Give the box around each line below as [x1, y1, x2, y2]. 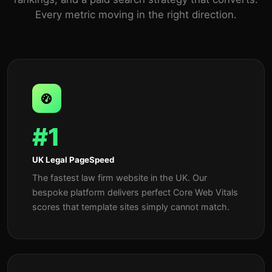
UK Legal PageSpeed [32, 155, 114, 165]
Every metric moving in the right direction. [35, 8, 237, 21]
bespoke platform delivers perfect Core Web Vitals [32, 187, 238, 198]
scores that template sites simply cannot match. [32, 202, 229, 212]
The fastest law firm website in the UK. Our [32, 172, 207, 183]
